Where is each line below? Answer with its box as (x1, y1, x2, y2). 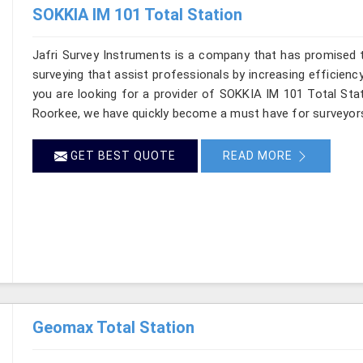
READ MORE (222, 148, 296, 162)
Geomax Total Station (32, 317, 194, 337)
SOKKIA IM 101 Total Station (32, 4, 242, 24)
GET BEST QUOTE (66, 148, 176, 162)
